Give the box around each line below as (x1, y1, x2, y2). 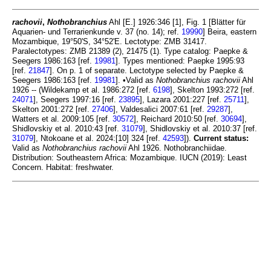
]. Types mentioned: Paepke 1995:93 (116, 56, 244, 66)
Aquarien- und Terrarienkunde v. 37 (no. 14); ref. (12, 27, 181, 37)
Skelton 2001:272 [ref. (12, 105, 92, 114)
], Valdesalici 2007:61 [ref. (113, 105, 207, 114)
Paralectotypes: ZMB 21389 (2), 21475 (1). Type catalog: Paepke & (12, 47, 248, 56)
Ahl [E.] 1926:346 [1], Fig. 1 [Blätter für (107, 18, 246, 27)
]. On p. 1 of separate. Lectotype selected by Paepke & (50, 66, 244, 76)
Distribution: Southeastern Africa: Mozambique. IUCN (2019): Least (12, 153, 247, 163)
